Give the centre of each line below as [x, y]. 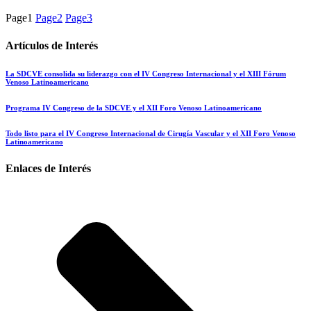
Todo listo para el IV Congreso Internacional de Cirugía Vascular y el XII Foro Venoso [151, 133]
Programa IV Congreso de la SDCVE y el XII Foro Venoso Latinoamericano [134, 107]
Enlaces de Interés [48, 169]
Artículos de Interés [52, 45]
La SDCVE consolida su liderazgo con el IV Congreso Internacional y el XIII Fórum [146, 73]
